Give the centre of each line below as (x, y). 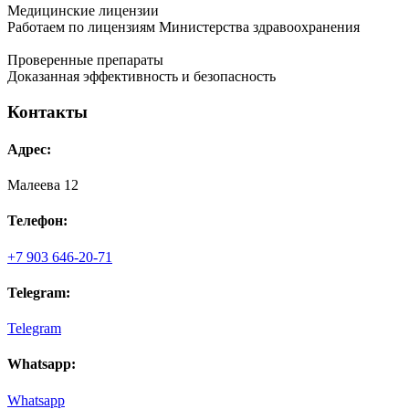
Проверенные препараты (85, 59)
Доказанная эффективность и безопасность (142, 76)
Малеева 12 (43, 185)
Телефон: (37, 221)
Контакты (47, 111)
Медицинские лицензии (83, 10)
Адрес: (29, 149)
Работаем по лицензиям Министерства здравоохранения (184, 26)
